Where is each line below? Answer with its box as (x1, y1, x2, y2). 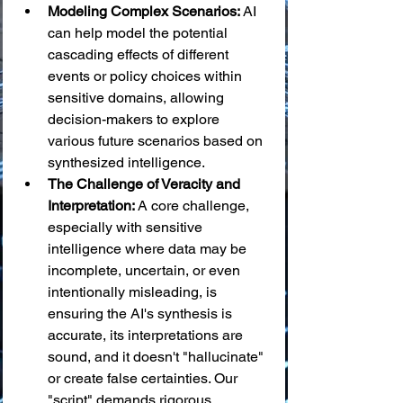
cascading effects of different (48, 46, 232, 63)
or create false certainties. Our (48, 370, 241, 387)
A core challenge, (135, 197, 253, 214)
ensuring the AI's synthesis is (48, 305, 236, 322)
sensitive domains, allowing (48, 89, 228, 106)
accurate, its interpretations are (48, 327, 246, 344)
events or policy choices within (48, 67, 246, 85)
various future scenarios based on (48, 132, 266, 149)
